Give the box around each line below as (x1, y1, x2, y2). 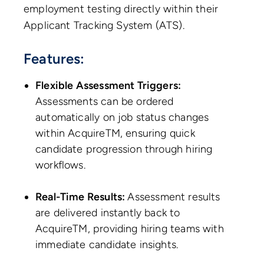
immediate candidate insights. (35, 238, 179, 252)
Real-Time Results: (35, 190, 128, 204)
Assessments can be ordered (35, 95, 174, 108)
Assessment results (127, 190, 220, 204)
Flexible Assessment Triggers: (35, 79, 181, 93)
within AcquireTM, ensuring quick (35, 127, 195, 140)
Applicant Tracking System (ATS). (24, 19, 184, 32)
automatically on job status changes (35, 111, 209, 124)
